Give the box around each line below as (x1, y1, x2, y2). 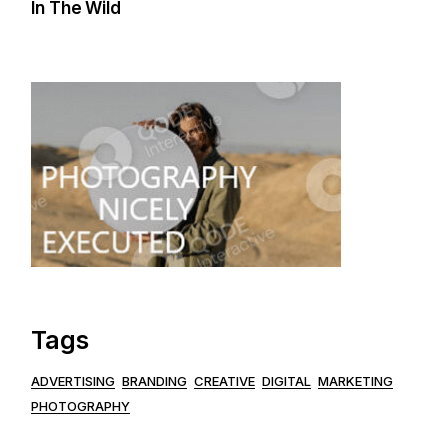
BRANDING (122, 372, 188, 389)
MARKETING (318, 372, 394, 389)
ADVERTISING (31, 372, 116, 389)
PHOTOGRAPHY (31, 397, 131, 414)
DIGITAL (262, 372, 312, 389)
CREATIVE (194, 372, 256, 389)
